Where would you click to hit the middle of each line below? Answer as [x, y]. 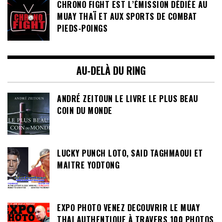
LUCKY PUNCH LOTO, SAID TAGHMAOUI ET [130, 153]
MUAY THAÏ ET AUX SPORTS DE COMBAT [127, 16]
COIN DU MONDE [85, 110]
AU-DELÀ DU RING [111, 70]
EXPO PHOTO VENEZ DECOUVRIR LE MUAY [128, 207]
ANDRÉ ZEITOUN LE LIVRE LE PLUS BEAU [128, 98]
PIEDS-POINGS [82, 28]
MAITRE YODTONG [88, 165]
